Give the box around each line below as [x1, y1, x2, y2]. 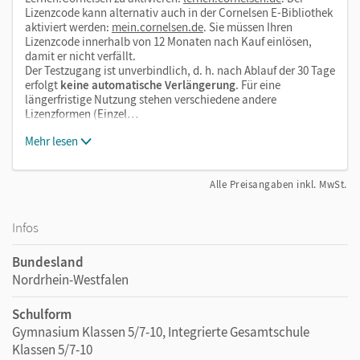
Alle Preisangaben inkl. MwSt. [210, 177, 347, 191]
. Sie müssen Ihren [203, 18, 292, 35]
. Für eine [235, 76, 280, 92]
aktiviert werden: [25, 18, 112, 35]
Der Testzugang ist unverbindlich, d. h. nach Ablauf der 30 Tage [25, 62, 335, 78]
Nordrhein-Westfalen [12, 270, 129, 288]
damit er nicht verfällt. [25, 47, 136, 63]
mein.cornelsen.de [112, 18, 203, 35]
